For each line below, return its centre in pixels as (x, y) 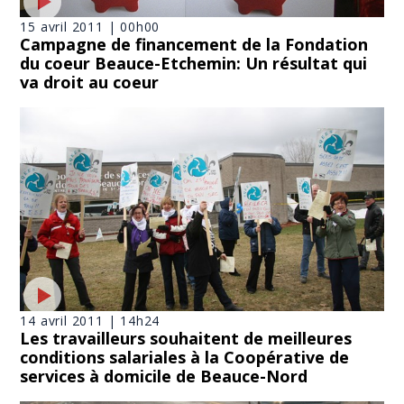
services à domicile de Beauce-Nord (164, 376)
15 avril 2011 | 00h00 (90, 26)
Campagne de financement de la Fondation (194, 44)
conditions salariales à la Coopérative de (185, 358)
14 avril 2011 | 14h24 (90, 321)
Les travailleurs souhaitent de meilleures (186, 339)
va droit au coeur (90, 82)
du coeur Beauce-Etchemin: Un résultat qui (194, 63)
